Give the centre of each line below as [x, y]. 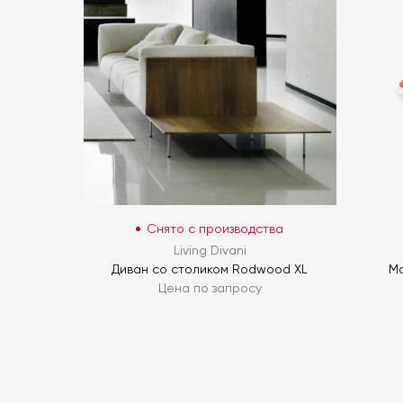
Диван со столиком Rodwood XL [210, 269]
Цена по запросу [210, 288]
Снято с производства [215, 229]
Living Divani [210, 251]
